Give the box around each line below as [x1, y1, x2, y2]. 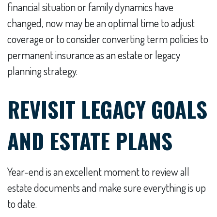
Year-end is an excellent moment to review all [7, 165, 189, 178]
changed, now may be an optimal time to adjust [7, 16, 195, 30]
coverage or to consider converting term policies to [7, 32, 208, 46]
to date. [7, 197, 37, 210]
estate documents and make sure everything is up [7, 181, 206, 194]
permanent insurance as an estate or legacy [7, 48, 180, 62]
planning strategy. [7, 64, 77, 77]
